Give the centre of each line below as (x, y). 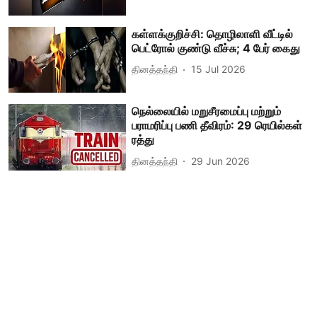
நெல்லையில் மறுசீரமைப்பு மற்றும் (207, 111)
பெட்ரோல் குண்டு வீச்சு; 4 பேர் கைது (216, 48)
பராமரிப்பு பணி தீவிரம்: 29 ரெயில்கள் (217, 126)
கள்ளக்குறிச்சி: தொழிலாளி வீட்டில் (213, 34)
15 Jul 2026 (219, 69)
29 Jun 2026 (221, 161)
